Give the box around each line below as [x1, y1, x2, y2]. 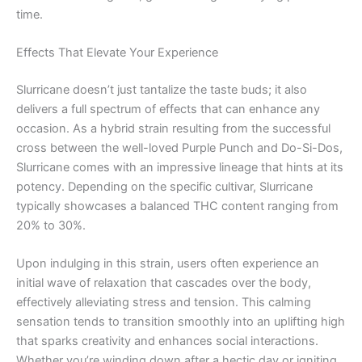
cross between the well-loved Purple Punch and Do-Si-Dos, [16, 140, 343, 155]
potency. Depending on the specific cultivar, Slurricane [16, 179, 313, 194]
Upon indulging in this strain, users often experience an [16, 256, 319, 271]
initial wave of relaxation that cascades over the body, [16, 276, 311, 291]
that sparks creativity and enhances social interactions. [16, 334, 318, 349]
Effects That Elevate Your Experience [16, 45, 218, 61]
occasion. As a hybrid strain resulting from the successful [16, 120, 330, 136]
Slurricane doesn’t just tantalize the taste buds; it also [16, 82, 307, 97]
